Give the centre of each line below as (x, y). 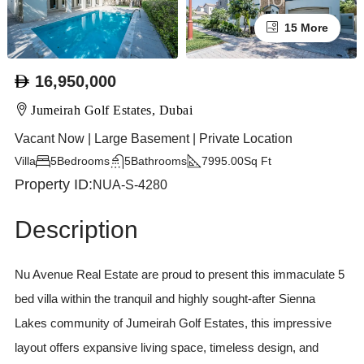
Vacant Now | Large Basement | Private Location (153, 138)
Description (76, 230)
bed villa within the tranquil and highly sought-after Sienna (165, 298)
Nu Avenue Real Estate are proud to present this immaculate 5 (179, 274)
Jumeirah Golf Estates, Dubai (112, 110)
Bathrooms (158, 160)
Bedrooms (83, 160)
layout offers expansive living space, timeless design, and (166, 347)
